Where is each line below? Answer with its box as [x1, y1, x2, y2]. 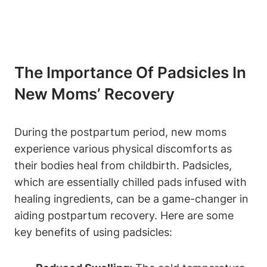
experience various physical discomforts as [14, 142, 232, 156]
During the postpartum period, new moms [14, 126, 226, 139]
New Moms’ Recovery [14, 85, 175, 104]
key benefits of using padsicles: [14, 226, 172, 239]
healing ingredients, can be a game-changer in [14, 193, 249, 206]
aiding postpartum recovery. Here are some [14, 209, 234, 222]
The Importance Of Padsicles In [14, 63, 246, 82]
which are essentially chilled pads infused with [14, 176, 247, 189]
